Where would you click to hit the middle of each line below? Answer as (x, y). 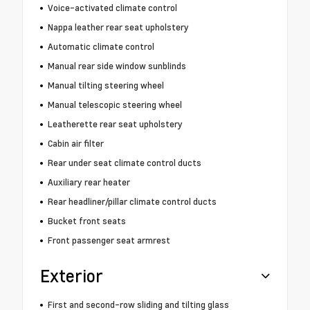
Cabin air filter (75, 144)
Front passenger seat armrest (109, 240)
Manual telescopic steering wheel (115, 105)
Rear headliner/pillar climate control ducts (132, 202)
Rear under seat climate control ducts (124, 163)
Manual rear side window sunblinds (117, 66)
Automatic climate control (101, 47)
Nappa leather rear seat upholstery (118, 27)
